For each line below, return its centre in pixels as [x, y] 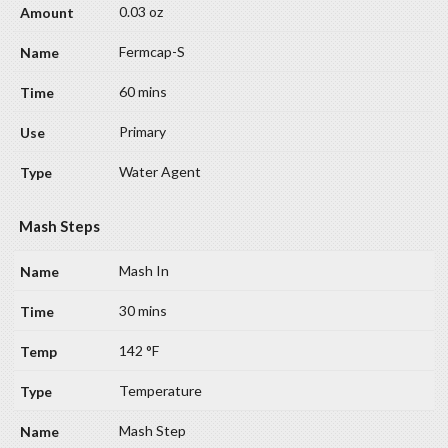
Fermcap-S [152, 52]
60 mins [143, 92]
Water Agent [160, 172]
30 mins [143, 311]
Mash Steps [59, 226]
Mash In [144, 271]
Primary [142, 132]
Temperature [160, 391]
